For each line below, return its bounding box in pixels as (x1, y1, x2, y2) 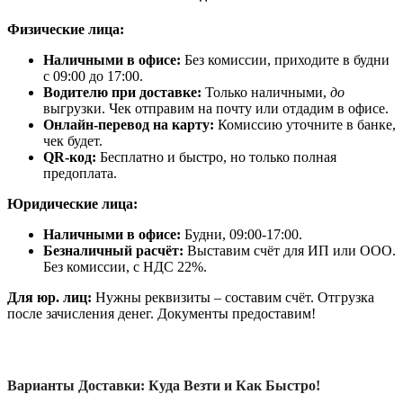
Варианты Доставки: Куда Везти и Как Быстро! (7, 378, 320, 394)
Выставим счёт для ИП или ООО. (184, 243, 396, 259)
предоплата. (43, 166, 117, 182)
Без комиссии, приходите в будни (181, 52, 390, 68)
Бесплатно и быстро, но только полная (96, 149, 336, 166)
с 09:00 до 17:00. (43, 68, 143, 85)
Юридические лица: (7, 196, 138, 212)
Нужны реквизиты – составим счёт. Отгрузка (92, 290, 374, 306)
